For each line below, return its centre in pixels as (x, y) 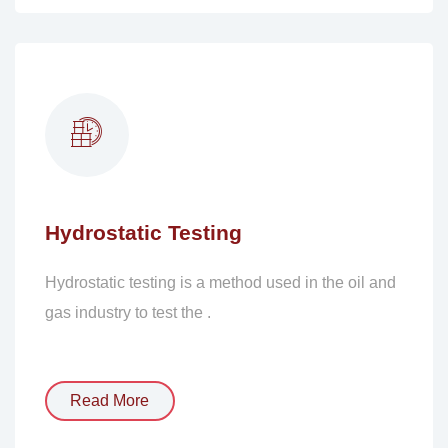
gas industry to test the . (127, 312)
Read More (110, 400)
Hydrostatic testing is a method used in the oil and (220, 282)
